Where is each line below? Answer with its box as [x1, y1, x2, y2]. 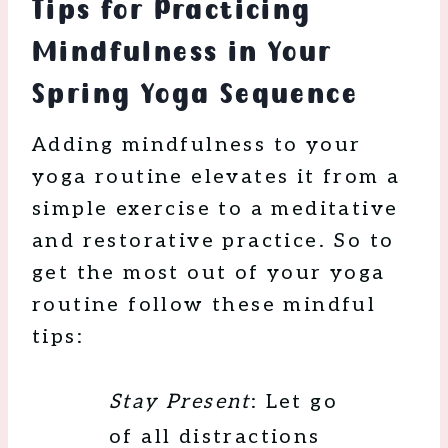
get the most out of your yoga [32, 261, 386, 286]
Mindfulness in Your [32, 35, 333, 70]
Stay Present [109, 390, 251, 415]
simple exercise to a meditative [32, 197, 399, 222]
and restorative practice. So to [32, 229, 395, 254]
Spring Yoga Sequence [32, 77, 358, 112]
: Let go [250, 390, 339, 415]
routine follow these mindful [32, 293, 377, 318]
